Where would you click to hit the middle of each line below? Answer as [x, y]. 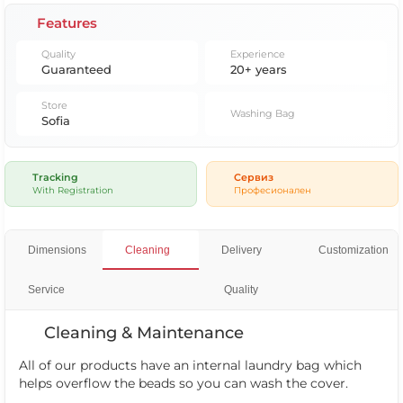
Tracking [55, 177]
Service [46, 290]
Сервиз [254, 177]
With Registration [73, 190]
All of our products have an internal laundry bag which [190, 365]
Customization [354, 250]
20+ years [259, 69]
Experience [258, 54]
